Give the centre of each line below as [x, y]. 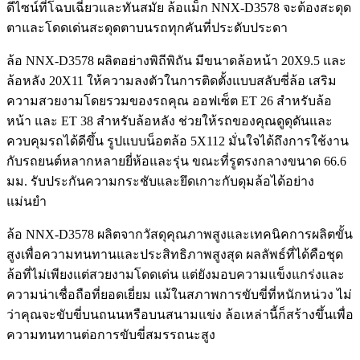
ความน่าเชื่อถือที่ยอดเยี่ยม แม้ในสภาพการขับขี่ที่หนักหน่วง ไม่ [179, 294]
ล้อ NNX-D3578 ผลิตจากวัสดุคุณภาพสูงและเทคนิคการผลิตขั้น [180, 234]
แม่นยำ [27, 201]
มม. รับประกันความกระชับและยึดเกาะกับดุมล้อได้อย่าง [160, 181]
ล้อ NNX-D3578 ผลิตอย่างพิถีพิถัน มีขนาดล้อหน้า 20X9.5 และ [176, 60]
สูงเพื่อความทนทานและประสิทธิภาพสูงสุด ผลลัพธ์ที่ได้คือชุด [175, 254]
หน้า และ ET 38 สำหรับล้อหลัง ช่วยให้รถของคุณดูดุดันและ [170, 121]
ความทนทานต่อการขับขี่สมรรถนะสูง [111, 334]
